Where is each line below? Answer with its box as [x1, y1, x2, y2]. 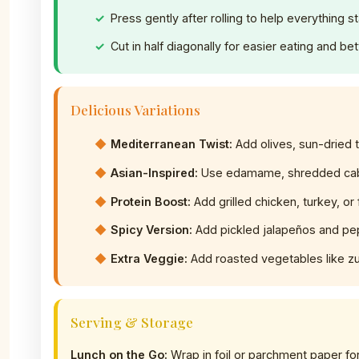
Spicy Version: [111, 223, 192, 237]
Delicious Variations [71, 99, 200, 119]
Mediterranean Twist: [111, 137, 232, 151]
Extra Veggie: [111, 252, 188, 266]
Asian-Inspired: [111, 165, 198, 179]
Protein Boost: [111, 194, 191, 208]
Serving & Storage [71, 312, 193, 331]
